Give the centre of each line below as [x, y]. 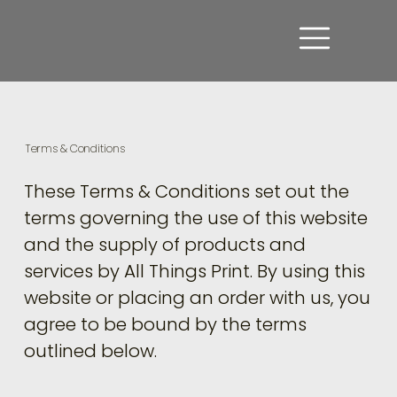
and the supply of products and [165, 245]
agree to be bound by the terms [166, 325]
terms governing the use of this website [196, 218]
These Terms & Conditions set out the [187, 192]
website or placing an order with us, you [198, 298]
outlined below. [91, 351]
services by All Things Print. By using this [195, 272]
